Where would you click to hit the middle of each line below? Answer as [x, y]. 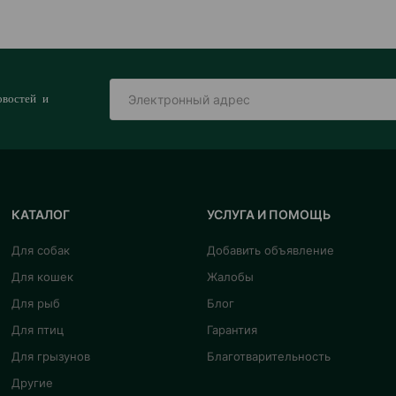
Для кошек [43, 277]
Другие [33, 383]
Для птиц [38, 330]
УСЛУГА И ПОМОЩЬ [268, 214]
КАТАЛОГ [41, 214]
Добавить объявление [270, 250]
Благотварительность [268, 356]
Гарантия [232, 330]
